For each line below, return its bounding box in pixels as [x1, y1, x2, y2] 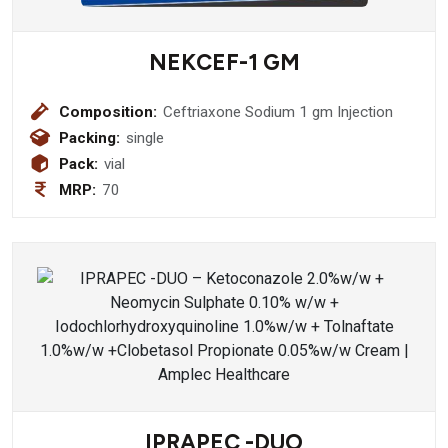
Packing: [59, 128, 120, 147]
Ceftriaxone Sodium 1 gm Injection [163, 102, 394, 121]
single [126, 128, 165, 147]
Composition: [59, 102, 157, 121]
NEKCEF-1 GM [148, 48, 300, 76]
